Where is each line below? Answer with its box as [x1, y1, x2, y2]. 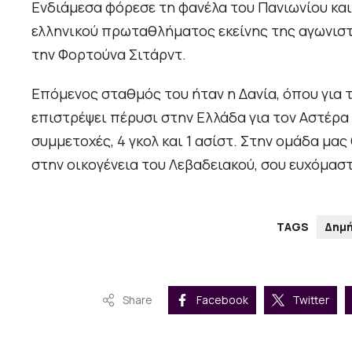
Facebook [196, 291, 248, 307]
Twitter [291, 291, 329, 307]
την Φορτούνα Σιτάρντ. [31, 44, 186, 64]
